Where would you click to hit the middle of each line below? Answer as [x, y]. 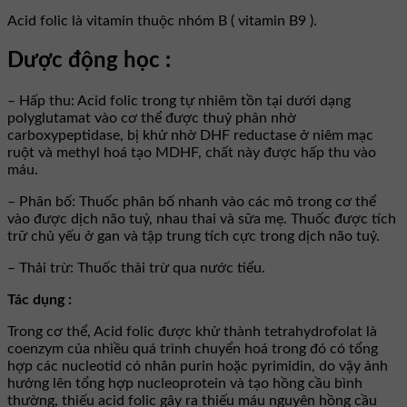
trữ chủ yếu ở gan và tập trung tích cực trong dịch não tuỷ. [194, 237]
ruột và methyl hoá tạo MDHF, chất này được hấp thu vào [192, 153]
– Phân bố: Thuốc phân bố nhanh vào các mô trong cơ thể [192, 202]
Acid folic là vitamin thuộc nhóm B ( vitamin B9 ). [162, 21]
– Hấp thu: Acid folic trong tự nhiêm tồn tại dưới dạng [179, 101]
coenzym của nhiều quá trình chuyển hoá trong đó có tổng [193, 349]
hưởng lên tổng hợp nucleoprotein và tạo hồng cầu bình [185, 384]
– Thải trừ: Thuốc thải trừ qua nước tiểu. [136, 268]
